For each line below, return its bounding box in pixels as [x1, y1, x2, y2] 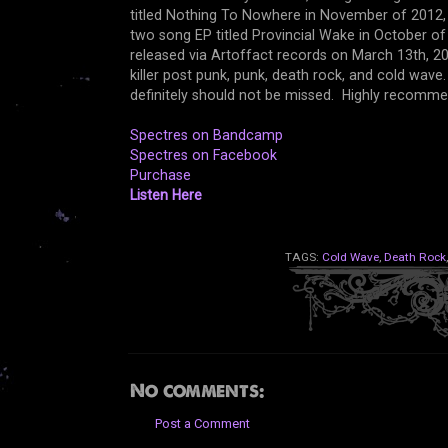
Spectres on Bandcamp [129, 127, 283, 144]
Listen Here [129, 187, 202, 204]
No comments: [129, 379, 264, 403]
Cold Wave [322, 250, 379, 265]
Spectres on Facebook [129, 147, 277, 164]
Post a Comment [154, 416, 250, 432]
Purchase [129, 167, 191, 184]
